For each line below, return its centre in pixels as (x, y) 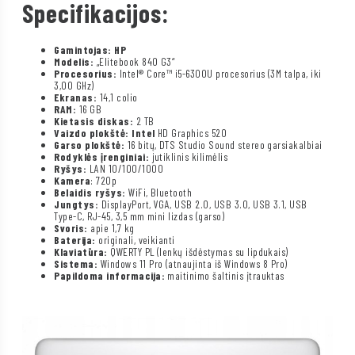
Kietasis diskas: (94, 120)
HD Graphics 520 (193, 132)
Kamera (73, 180)
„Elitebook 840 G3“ (134, 61)
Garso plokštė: (90, 144)
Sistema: (76, 263)
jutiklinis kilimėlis (189, 156)
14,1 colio (117, 97)
